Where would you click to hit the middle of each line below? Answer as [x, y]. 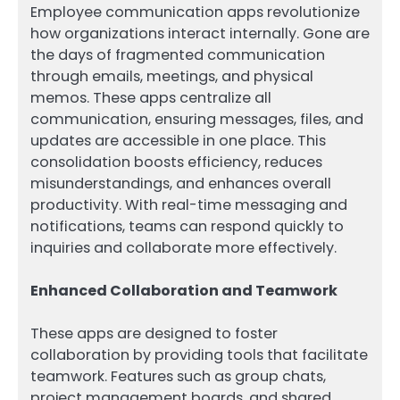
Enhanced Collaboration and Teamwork [184, 291]
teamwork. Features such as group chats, [178, 377]
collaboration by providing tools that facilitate [199, 355]
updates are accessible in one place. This [178, 141]
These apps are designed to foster [154, 334]
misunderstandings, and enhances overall [181, 184]
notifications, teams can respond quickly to [187, 227]
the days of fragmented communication [178, 55]
